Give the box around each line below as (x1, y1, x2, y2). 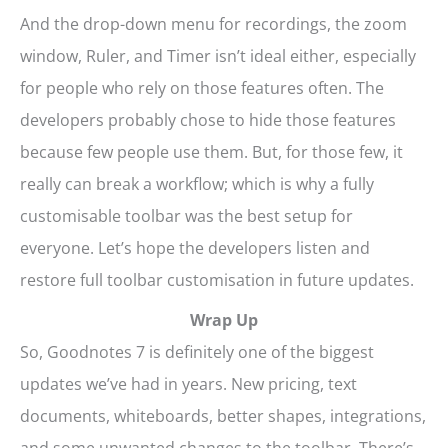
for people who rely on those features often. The (20, 77, 384, 100)
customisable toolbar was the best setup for (20, 205, 353, 228)
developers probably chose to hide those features (20, 109, 396, 132)
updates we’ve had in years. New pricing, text (20, 373, 357, 396)
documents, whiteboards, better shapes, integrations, (20, 405, 426, 428)
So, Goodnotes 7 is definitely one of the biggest (20, 341, 374, 364)
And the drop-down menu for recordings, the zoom (20, 13, 407, 36)
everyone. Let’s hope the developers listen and (20, 237, 370, 260)
